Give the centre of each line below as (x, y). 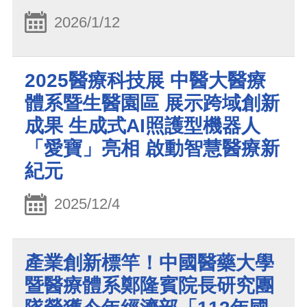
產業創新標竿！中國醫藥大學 (149, 262)
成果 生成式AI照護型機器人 (143, 126)
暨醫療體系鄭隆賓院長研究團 (149, 285)
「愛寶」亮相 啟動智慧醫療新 (152, 149)
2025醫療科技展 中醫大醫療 (145, 81)
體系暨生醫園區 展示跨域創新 (152, 103)
